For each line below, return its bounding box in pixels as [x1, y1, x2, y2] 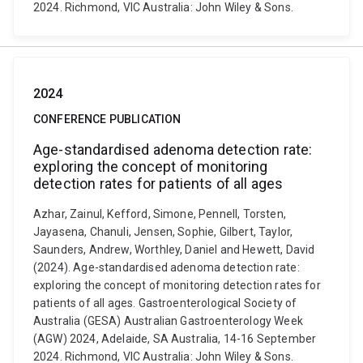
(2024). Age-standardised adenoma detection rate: [33, 261, 300, 274]
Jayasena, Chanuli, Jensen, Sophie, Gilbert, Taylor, [33, 225, 293, 238]
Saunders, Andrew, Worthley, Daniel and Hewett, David [33, 243, 315, 256]
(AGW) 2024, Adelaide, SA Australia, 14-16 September [33, 332, 317, 345]
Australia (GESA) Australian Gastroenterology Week [33, 314, 303, 327]
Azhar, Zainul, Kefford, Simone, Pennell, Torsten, [33, 207, 286, 220]
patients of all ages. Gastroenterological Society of [33, 297, 297, 310]
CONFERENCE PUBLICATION [33, 113, 181, 126]
